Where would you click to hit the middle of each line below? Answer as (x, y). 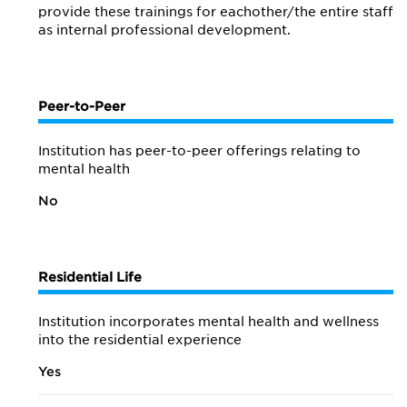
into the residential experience (140, 340)
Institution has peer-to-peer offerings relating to (199, 151)
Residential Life (90, 277)
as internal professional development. (164, 30)
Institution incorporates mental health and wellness (208, 322)
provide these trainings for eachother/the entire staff (216, 12)
